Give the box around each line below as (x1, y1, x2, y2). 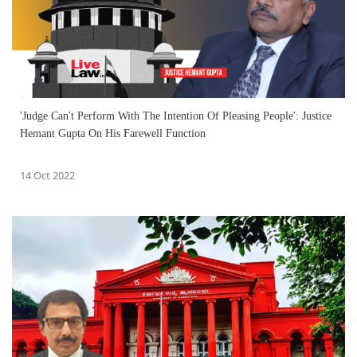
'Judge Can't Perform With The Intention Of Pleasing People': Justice (20, 109, 331, 122)
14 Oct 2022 (20, 167, 75, 182)
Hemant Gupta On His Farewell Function (20, 127, 206, 139)
